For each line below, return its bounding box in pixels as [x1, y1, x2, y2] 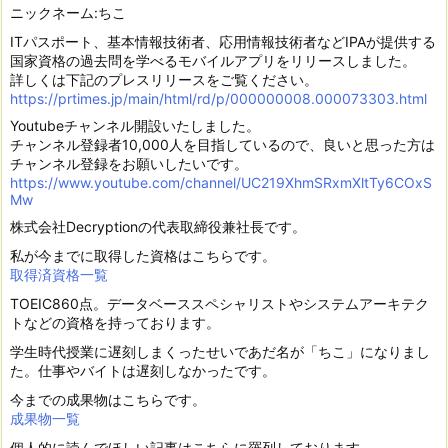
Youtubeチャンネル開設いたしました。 [10, 116, 260, 134]
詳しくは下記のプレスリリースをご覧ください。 [10, 70, 318, 88]
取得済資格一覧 [10, 265, 108, 283]
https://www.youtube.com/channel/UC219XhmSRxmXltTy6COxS [10, 173, 432, 191]
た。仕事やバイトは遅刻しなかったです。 [10, 361, 276, 379]
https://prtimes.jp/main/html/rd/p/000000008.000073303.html [10, 89, 427, 107]
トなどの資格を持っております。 [10, 313, 220, 331]
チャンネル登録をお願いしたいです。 [10, 154, 248, 172]
